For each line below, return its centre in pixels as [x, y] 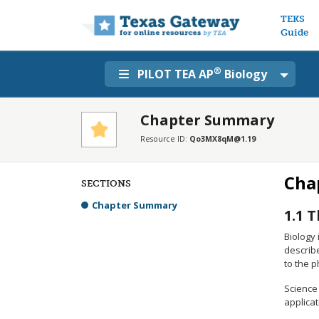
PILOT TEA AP [176, 74]
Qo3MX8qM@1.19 [223, 139]
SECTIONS [106, 183]
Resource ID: [165, 139]
